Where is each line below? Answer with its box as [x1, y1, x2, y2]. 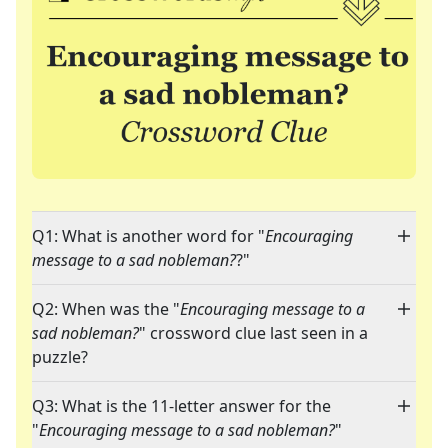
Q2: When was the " [32, 298, 180, 321]
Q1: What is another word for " [32, 225, 265, 248]
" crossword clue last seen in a [139, 322, 368, 345]
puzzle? [32, 346, 88, 369]
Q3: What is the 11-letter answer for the [32, 395, 331, 418]
